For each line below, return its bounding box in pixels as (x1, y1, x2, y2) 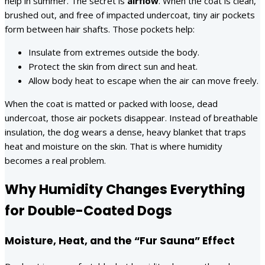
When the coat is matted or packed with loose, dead (5, 98, 218, 110)
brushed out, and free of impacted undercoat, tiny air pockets (5, 9, 255, 21)
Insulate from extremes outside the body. (28, 46, 199, 59)
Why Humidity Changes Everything (5, 180, 245, 199)
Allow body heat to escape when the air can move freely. (28, 75, 258, 87)
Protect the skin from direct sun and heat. (28, 60, 198, 73)
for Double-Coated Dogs (5, 201, 172, 220)
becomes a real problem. (5, 154, 106, 167)
